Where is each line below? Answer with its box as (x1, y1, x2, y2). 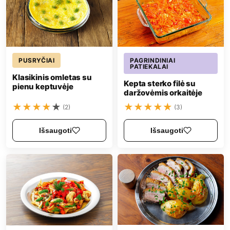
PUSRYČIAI (18, 56, 55, 64)
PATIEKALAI (130, 63, 168, 71)
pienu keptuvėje (12, 81, 73, 91)
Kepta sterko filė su (124, 79, 196, 89)
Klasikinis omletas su (12, 72, 92, 82)
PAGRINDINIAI (130, 56, 176, 65)
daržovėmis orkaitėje (124, 88, 202, 98)
